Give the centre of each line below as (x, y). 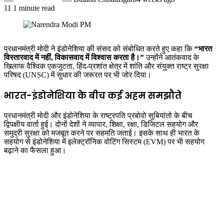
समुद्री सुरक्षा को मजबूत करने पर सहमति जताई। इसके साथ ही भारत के (102, 133)
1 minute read (34, 8)
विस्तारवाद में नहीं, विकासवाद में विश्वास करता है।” (74, 57)
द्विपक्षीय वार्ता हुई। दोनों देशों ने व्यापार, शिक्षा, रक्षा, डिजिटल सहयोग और (101, 124)
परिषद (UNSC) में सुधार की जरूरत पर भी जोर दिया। (78, 75)
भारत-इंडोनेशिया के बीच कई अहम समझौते (93, 95)
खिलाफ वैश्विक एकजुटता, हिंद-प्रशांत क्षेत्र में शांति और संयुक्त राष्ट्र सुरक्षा (106, 66)
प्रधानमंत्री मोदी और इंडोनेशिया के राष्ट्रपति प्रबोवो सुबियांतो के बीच (98, 116)
